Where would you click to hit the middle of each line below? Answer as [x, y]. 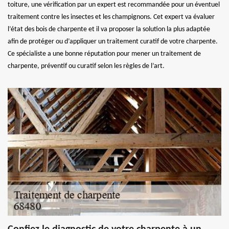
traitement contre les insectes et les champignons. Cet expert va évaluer [111, 17]
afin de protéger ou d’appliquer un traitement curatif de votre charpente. [113, 41]
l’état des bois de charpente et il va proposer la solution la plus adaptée [109, 29]
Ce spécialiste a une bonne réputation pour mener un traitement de [104, 54]
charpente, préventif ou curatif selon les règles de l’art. [86, 66]
